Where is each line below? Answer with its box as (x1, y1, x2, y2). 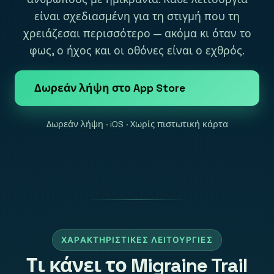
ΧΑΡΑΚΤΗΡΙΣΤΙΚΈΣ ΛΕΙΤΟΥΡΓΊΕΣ (61, 235, 213, 245)
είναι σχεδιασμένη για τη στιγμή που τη (34, 10, 240, 24)
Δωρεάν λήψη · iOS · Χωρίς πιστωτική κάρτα (46, 118, 228, 130)
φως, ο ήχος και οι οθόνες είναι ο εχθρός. (29, 44, 245, 58)
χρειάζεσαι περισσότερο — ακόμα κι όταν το (23, 27, 251, 41)
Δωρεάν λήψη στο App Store (34, 81, 185, 95)
